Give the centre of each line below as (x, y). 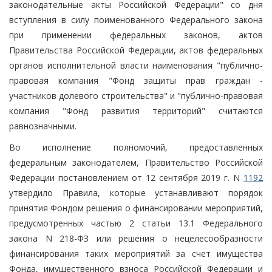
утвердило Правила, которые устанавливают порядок (136, 192)
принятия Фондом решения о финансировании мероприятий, (136, 208)
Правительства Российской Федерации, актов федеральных (136, 50)
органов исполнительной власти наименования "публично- (136, 65)
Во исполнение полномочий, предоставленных (136, 147)
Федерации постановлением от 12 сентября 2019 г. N (126, 177)
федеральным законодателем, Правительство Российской (136, 162)
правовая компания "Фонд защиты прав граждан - (136, 80)
